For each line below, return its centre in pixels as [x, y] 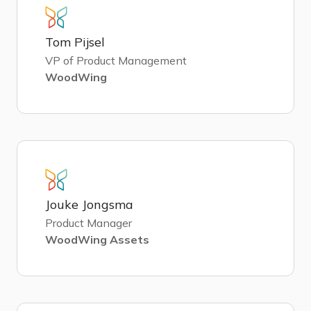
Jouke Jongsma [89, 204]
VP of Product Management [116, 60]
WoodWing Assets [97, 239]
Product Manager [89, 222]
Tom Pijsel [75, 42]
